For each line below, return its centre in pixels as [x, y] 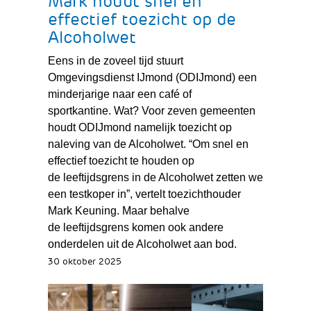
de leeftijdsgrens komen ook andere [135, 227]
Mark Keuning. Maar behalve [118, 210]
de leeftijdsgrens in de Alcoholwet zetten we [155, 177]
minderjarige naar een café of [119, 94]
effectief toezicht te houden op [121, 160]
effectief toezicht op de [142, 19]
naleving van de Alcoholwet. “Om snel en [148, 144]
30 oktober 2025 [84, 261]
